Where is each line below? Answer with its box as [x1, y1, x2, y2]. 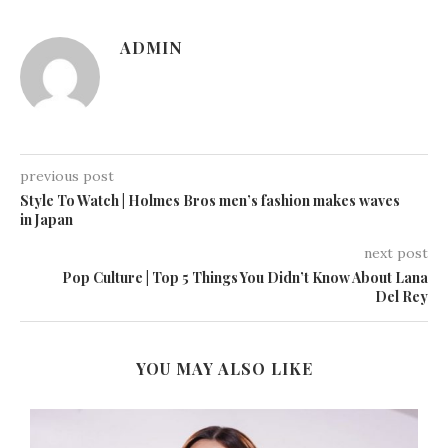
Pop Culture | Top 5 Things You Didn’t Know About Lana [62, 267, 428, 287]
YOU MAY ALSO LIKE [135, 357, 313, 379]
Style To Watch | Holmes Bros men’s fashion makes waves [20, 190, 400, 210]
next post [364, 243, 428, 262]
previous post [20, 166, 114, 185]
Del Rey [375, 286, 428, 306]
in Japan [20, 209, 73, 229]
